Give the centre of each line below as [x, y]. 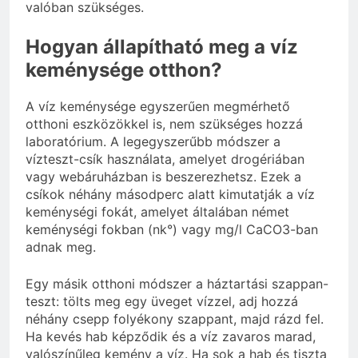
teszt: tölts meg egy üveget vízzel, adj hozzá [162, 301]
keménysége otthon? [124, 70]
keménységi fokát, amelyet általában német [157, 211]
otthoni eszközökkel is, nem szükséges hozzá [164, 123]
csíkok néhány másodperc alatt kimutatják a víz [170, 194]
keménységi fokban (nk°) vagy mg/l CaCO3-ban [172, 229]
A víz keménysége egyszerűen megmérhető [158, 106]
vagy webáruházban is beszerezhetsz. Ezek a [163, 176]
